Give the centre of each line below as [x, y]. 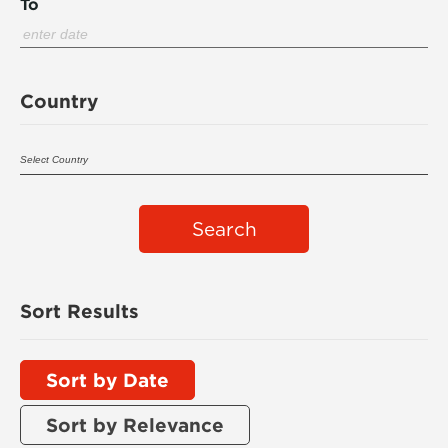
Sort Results [79, 311]
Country [59, 101]
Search [224, 229]
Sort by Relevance [135, 425]
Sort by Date [107, 380]
